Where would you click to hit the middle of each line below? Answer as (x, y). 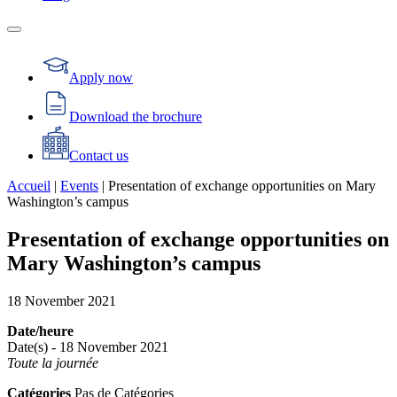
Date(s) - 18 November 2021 (88, 347)
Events (79, 186)
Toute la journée (53, 363)
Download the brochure (136, 117)
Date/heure (40, 331)
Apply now (101, 78)
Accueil (29, 186)
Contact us (99, 156)
